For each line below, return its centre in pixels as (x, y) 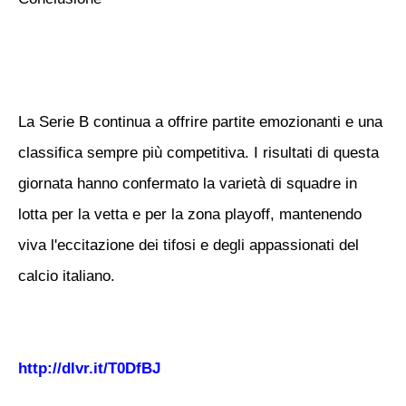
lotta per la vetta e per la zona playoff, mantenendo (190, 214)
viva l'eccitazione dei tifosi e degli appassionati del (188, 245)
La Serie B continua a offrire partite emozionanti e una (200, 122)
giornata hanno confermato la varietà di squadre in (188, 184)
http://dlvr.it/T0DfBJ (89, 368)
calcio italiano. (67, 276)
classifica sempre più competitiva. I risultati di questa (198, 153)
